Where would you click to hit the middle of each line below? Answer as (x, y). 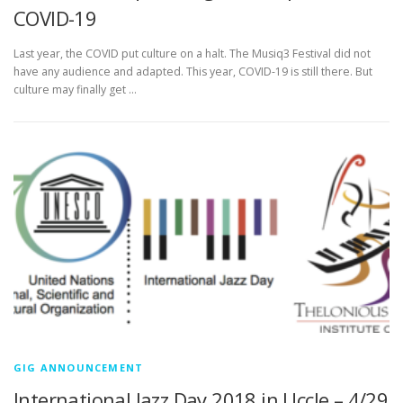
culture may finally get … (75, 89)
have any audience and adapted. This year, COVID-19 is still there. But (193, 71)
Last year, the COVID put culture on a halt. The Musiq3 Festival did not (192, 53)
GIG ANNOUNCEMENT (79, 367)
